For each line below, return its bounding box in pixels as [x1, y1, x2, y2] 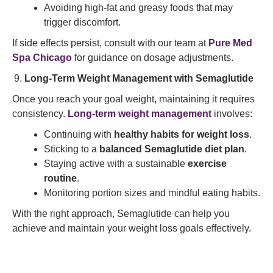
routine [44, 173, 77, 183]
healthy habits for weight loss [114, 129, 249, 140]
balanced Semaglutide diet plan [99, 144, 244, 154]
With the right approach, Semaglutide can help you [12, 208, 230, 219]
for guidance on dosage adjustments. [72, 52, 233, 63]
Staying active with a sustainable [44, 158, 188, 169]
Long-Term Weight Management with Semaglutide [24, 73, 253, 83]
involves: [211, 108, 252, 119]
